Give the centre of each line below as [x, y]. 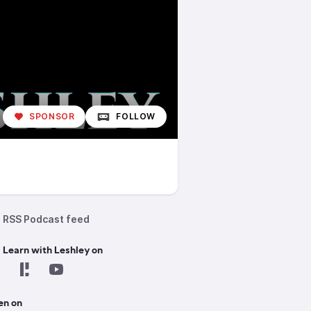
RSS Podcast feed [46, 219]
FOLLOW [136, 116]
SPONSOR [52, 116]
